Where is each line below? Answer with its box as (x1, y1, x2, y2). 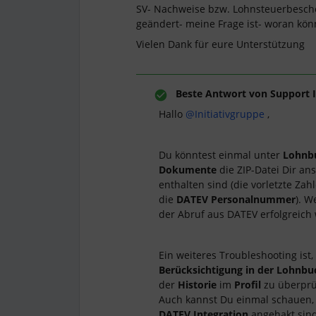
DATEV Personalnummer (176, 193, 296, 206)
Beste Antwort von (176, 87, 267, 100)
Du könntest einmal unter (159, 148, 283, 162)
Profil (234, 278, 261, 291)
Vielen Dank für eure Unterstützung (136, 37, 305, 51)
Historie (178, 278, 219, 291)
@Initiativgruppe (186, 107, 265, 121)
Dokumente (159, 163, 219, 176)
